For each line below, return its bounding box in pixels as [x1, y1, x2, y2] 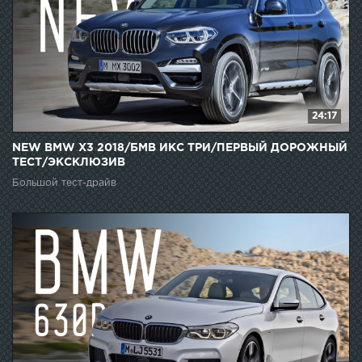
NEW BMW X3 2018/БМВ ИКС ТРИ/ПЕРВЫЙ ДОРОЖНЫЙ [12, 142, 347, 153]
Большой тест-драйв [12, 178, 116, 187]
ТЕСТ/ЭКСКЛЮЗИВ [12, 157, 125, 167]
